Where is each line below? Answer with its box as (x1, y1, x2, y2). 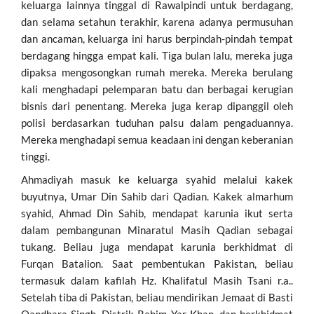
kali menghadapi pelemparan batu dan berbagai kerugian (21, 82, 293, 95)
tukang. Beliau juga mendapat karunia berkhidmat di (21, 240, 293, 253)
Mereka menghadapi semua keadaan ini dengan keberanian (21, 132, 293, 146)
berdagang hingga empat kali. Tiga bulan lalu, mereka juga (21, 48, 293, 62)
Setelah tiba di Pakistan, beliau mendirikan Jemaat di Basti (21, 290, 293, 303)
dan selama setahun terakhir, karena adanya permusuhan (21, 15, 293, 28)
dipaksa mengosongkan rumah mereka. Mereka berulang (21, 65, 293, 78)
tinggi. (21, 149, 50, 163)
